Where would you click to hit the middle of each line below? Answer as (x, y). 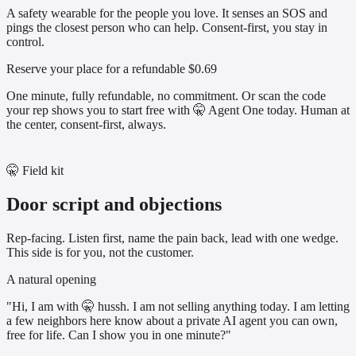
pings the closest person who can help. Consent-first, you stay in (167, 28)
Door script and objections (114, 205)
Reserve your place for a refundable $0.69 (112, 69)
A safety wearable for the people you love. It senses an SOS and (167, 14)
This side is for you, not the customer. (100, 253)
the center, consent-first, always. (86, 125)
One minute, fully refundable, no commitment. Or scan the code (166, 96)
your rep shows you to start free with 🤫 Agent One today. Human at (178, 110)
